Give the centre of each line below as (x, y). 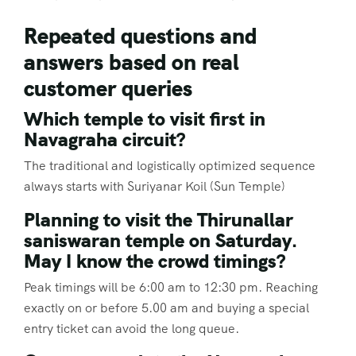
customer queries (108, 89)
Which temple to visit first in (145, 118)
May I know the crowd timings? (155, 261)
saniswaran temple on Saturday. (161, 240)
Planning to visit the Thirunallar (159, 219)
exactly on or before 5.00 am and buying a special (166, 308)
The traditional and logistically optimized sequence (170, 165)
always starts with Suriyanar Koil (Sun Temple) (155, 186)
